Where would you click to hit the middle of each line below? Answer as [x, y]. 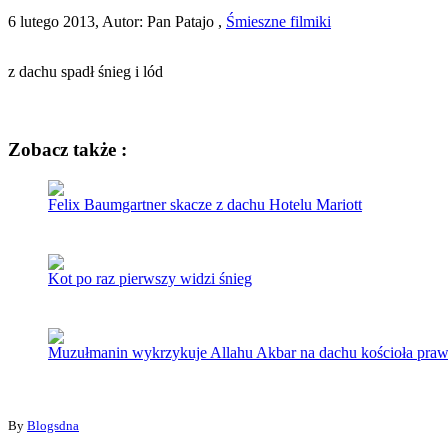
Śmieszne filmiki [278, 21]
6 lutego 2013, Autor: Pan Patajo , [117, 21]
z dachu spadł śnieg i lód [85, 71]
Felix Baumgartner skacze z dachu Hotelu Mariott [205, 205]
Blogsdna [53, 426]
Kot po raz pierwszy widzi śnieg [150, 279]
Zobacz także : [67, 150]
